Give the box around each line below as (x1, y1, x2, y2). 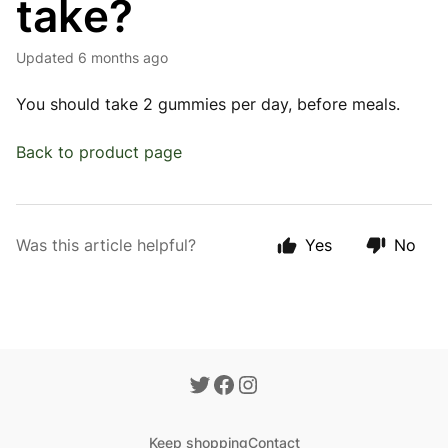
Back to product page (16, 142, 182, 162)
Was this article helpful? (16, 235, 196, 255)
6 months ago (78, 49, 168, 66)
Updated (26, 49, 74, 66)
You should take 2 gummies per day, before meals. (16, 94, 400, 114)
